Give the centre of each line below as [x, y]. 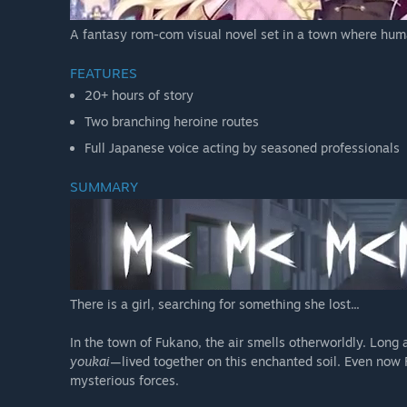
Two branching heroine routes [172, 122]
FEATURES [104, 74]
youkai [90, 362]
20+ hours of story [139, 95]
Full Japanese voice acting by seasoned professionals [242, 148]
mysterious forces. [124, 381]
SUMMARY [104, 187]
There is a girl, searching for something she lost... [215, 304]
